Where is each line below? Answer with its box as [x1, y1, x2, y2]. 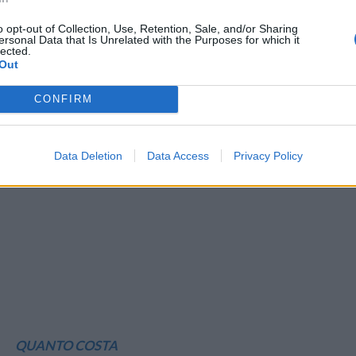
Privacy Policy [233, 149, 303, 162]
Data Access [146, 149, 209, 162]
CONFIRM [33, 93, 93, 105]
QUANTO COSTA [15, 336, 118, 354]
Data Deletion [53, 149, 122, 162]
